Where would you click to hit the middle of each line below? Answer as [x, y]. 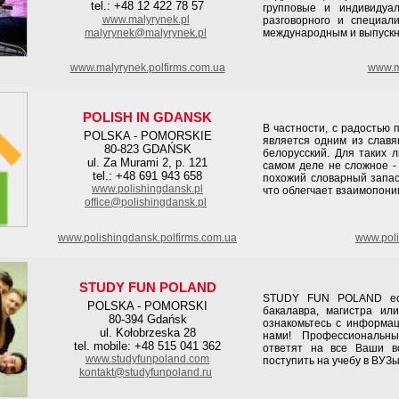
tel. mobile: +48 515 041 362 [147, 346]
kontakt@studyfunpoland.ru [146, 372]
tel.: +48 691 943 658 [147, 176]
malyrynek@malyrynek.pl [146, 33]
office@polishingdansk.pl [146, 202]
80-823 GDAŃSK [147, 149]
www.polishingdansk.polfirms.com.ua [147, 238]
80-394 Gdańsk [147, 319]
